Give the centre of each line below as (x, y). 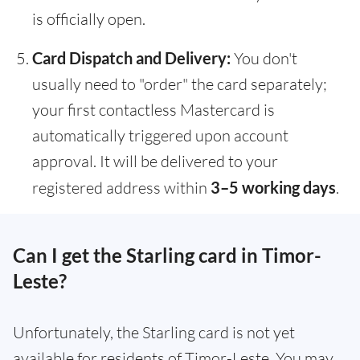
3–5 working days (273, 188)
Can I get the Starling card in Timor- (167, 256)
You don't (264, 59)
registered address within (121, 188)
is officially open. (89, 19)
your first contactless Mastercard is (153, 110)
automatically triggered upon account (160, 136)
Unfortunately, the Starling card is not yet (154, 333)
